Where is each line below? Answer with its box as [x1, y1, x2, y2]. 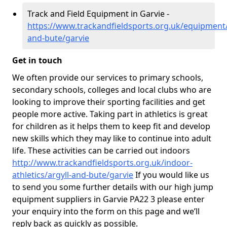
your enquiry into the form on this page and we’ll [12, 206, 200, 217]
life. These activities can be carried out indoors [12, 145, 190, 156]
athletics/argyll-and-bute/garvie [12, 169, 133, 180]
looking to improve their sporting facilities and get [12, 96, 205, 107]
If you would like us [133, 169, 209, 180]
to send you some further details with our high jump [12, 181, 213, 193]
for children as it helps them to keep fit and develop [12, 121, 210, 132]
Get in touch [12, 55, 62, 66]
